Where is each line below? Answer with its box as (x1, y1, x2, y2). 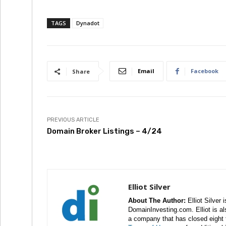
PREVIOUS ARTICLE (47, 117, 99, 123)
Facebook (191, 67, 218, 75)
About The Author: (128, 197, 186, 204)
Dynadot (76, 19, 99, 27)
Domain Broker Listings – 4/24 (47, 127, 162, 136)
